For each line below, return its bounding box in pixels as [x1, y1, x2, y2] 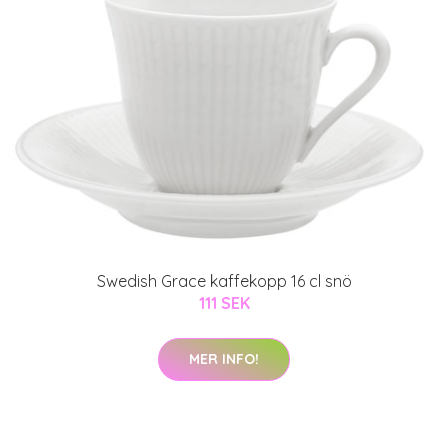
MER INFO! [189, 349, 259, 368]
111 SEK [198, 292, 250, 313]
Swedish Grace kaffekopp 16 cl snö [96, 270, 352, 291]
